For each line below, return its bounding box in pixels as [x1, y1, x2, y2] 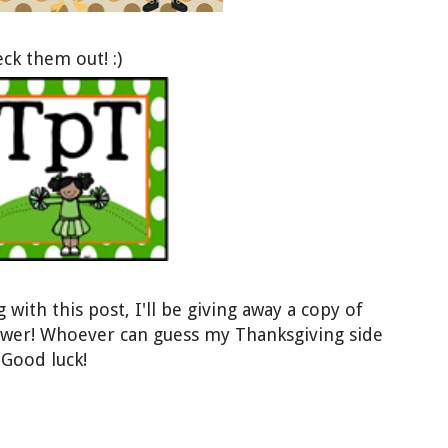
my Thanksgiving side [204, 324, 383, 346]
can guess [120, 324, 204, 346]
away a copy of [242, 299, 363, 321]
